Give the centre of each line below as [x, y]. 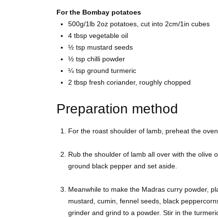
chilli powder [106, 59]
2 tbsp [79, 82]
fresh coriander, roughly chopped [140, 82]
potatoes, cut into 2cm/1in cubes [160, 24]
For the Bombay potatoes [99, 12]
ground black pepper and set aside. [123, 166]
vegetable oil [109, 36]
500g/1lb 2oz [89, 24]
